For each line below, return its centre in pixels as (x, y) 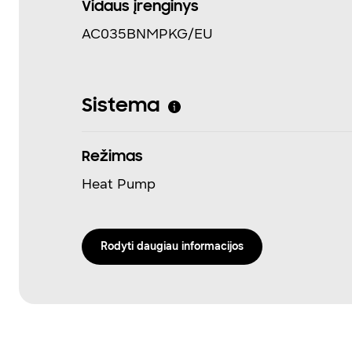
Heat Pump (119, 184)
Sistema (121, 106)
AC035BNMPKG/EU (147, 34)
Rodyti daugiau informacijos (172, 246)
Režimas (112, 157)
